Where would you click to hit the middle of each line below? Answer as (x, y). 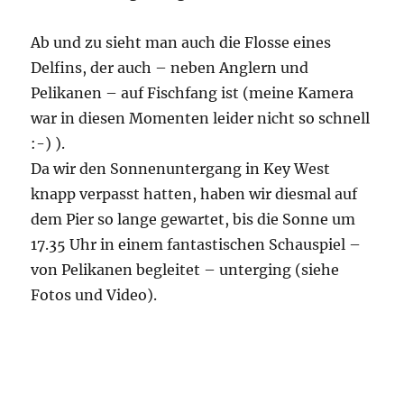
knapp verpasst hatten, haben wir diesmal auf (194, 193)
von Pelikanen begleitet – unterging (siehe (185, 269)
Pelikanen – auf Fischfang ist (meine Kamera (193, 92)
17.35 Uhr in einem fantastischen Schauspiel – (196, 244)
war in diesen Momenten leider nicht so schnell (201, 118)
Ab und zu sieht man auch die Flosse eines (181, 42)
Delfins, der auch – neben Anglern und (170, 67)
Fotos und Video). (94, 294)
